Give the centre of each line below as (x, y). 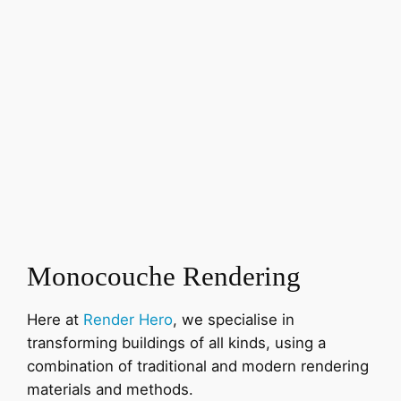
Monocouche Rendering (164, 276)
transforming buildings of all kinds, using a (176, 342)
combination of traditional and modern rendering (198, 366)
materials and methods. (112, 389)
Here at (55, 319)
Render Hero (128, 319)
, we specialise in (234, 319)
